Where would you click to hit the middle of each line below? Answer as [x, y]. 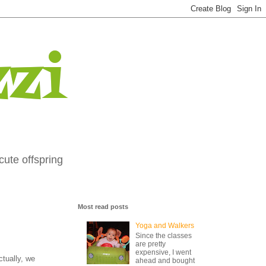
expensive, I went [163, 252]
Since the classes [163, 235]
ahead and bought [165, 260]
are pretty [150, 244]
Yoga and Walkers [164, 226]
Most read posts [103, 207]
